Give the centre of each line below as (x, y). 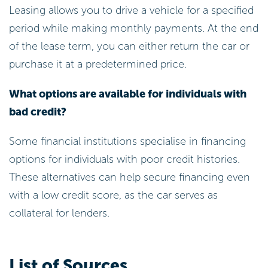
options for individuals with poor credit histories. (124, 159)
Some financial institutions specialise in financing (127, 141)
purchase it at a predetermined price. (98, 64)
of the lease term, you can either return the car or (129, 46)
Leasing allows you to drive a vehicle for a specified (131, 10)
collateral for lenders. (59, 213)
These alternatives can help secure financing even (130, 177)
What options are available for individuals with (128, 94)
